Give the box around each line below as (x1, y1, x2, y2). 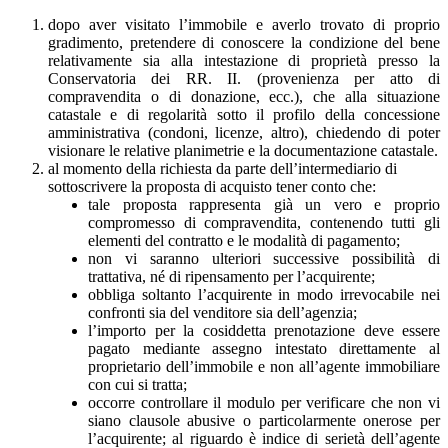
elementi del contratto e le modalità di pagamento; (88, 231, 400, 249)
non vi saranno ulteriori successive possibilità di (88, 249, 440, 267)
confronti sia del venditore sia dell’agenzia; (88, 303, 357, 321)
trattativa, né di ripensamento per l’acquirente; (88, 267, 375, 285)
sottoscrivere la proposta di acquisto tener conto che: (48, 177, 376, 195)
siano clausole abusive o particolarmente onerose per (88, 411, 440, 429)
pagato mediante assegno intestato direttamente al (88, 339, 440, 357)
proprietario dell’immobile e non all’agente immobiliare (88, 357, 440, 375)
